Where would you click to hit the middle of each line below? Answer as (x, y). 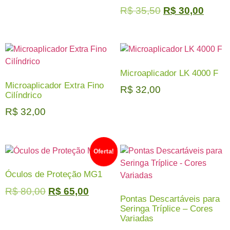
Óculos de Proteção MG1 (54, 175)
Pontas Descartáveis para (170, 199)
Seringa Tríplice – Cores (167, 209)
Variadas (137, 219)
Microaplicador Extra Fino (54, 85)
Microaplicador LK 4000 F (169, 73)
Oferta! (104, 151)
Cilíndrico (23, 95)
